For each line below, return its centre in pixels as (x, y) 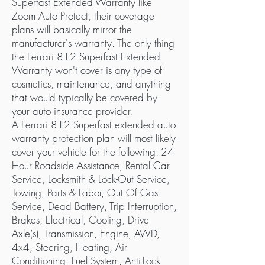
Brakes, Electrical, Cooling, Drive (80, 220)
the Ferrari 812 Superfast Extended (86, 56)
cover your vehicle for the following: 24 (93, 152)
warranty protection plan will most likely (94, 138)
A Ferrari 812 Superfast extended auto (94, 125)
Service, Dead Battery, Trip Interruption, (94, 206)
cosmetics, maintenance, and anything (91, 84)
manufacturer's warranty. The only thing (93, 43)
